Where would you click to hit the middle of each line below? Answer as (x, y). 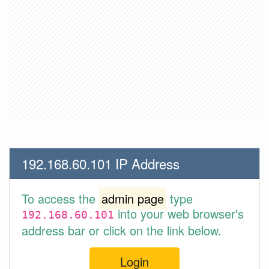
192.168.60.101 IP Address (101, 163)
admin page (133, 198)
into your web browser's (179, 213)
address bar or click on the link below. (122, 230)
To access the (60, 198)
